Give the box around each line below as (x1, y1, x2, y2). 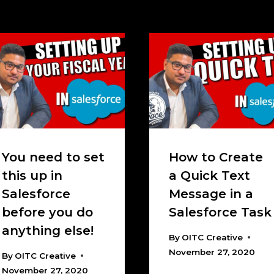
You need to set (1, 150, 105, 165)
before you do (1, 205, 93, 220)
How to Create (169, 150, 263, 165)
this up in (1, 168, 62, 183)
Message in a (169, 187, 253, 202)
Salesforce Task (169, 205, 272, 220)
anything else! (1, 223, 94, 239)
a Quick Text (169, 168, 250, 183)
